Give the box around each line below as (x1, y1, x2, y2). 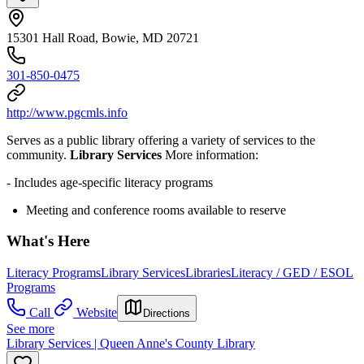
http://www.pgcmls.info (6, 105, 128, 119)
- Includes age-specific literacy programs (6, 175, 213, 189)
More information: (165, 147, 258, 162)
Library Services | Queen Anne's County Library (6, 336, 255, 350)
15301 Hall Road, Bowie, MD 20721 (6, 30, 199, 45)
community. (6, 147, 70, 162)
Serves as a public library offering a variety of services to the (6, 132, 315, 147)
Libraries (185, 266, 231, 279)
